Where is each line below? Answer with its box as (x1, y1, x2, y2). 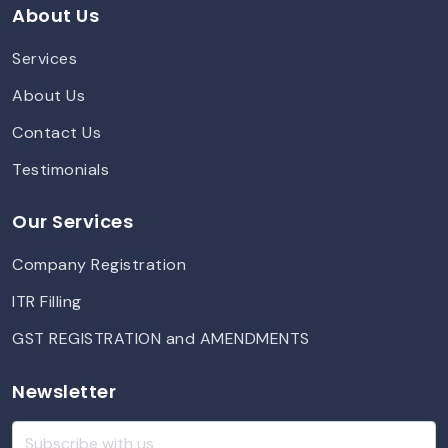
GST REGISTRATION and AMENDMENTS (12, 328, 310, 350)
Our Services (12, 209, 133, 235)
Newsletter (12, 378, 116, 404)
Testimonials (12, 158, 109, 180)
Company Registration (12, 254, 186, 276)
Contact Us (12, 121, 101, 143)
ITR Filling (12, 291, 82, 313)
